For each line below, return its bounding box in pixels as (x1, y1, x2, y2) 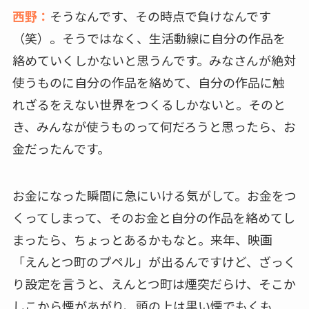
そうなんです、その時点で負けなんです (49, 6, 271, 25)
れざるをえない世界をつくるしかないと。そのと (12, 94, 286, 113)
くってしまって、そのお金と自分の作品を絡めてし (12, 208, 295, 226)
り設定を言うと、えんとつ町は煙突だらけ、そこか (12, 274, 296, 292)
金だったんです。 (12, 139, 110, 157)
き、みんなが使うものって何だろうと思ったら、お (12, 117, 296, 135)
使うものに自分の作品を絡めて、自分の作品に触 (12, 72, 285, 91)
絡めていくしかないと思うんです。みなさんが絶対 (12, 50, 296, 69)
